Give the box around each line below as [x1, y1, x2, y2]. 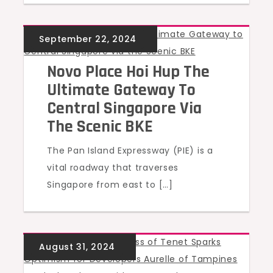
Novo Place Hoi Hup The [47, 61, 210, 83]
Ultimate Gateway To [47, 79, 196, 101]
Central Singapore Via [47, 97, 202, 119]
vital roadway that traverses [47, 161, 179, 174]
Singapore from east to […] [47, 179, 173, 191]
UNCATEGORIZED [47, 41, 124, 54]
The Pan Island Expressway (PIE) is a [47, 144, 213, 157]
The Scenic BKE [47, 116, 154, 138]
